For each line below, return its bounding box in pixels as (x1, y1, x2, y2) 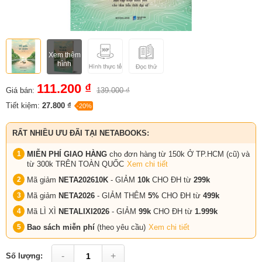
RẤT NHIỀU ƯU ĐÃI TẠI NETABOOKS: (12, 128, 149, 137)
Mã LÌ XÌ (27, 206, 58, 216)
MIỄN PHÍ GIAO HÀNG (27, 149, 107, 158)
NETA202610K (58, 175, 111, 184)
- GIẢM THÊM (95, 191, 146, 200)
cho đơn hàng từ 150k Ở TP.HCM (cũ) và (107, 149, 250, 158)
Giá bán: (6, 85, 35, 95)
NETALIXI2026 (58, 206, 109, 216)
